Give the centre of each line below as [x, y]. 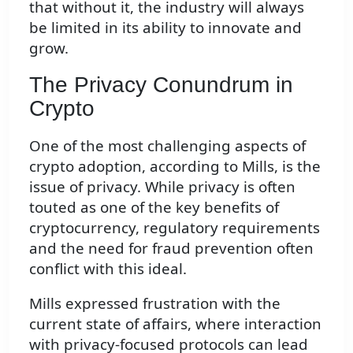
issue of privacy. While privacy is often [162, 186]
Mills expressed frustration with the [155, 303]
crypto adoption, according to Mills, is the [175, 165]
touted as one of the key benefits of [154, 206]
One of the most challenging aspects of [167, 145]
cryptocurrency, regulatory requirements [175, 227]
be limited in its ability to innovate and [165, 28]
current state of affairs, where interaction [175, 324]
